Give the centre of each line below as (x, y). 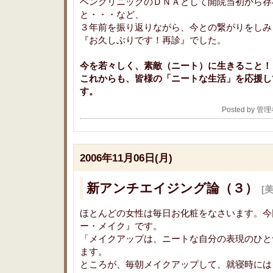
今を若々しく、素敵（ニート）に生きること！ (176, 66)
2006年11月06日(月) (126, 158)
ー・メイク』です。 (121, 226)
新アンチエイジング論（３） (174, 188)
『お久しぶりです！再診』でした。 (153, 40)
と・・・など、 (112, 14)
